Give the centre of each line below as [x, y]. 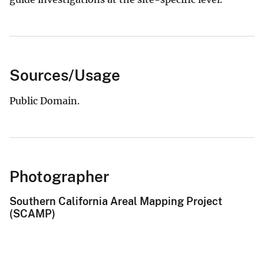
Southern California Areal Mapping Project [116, 201]
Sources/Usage [65, 75]
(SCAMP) [32, 213]
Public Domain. [44, 100]
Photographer [59, 176]
